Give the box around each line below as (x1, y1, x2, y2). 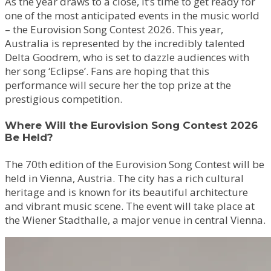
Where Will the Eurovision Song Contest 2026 (5, 119, 258, 132)
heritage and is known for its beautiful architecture (5, 184, 248, 199)
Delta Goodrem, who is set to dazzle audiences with (5, 50, 249, 64)
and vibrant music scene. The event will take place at (5, 198, 255, 213)
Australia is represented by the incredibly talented (5, 36, 245, 50)
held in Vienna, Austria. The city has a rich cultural (5, 171, 244, 185)
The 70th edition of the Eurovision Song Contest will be (5, 157, 264, 171)
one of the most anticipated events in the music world (5, 8, 260, 22)
